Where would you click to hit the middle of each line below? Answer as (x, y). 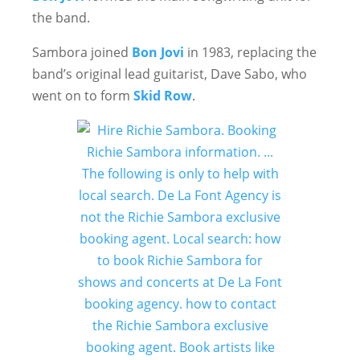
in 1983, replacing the (250, 52)
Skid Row (163, 96)
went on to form (83, 96)
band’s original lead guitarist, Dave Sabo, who (170, 74)
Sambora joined (82, 52)
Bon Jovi (158, 52)
